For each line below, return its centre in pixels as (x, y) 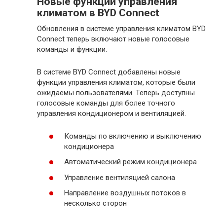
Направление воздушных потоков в (125, 193)
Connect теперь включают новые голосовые (113, 39)
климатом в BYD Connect (98, 13)
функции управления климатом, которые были (116, 82)
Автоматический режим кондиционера (130, 162)
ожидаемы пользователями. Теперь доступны (116, 92)
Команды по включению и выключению (133, 136)
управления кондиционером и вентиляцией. (111, 113)
